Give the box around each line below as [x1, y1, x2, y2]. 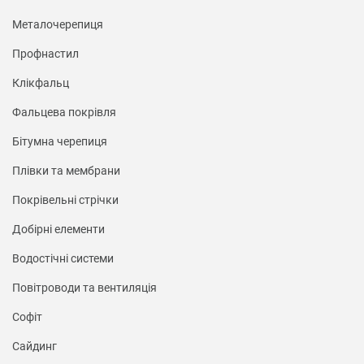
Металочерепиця [12, 17, 103, 31]
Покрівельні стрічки [12, 193, 119, 206]
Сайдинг [12, 339, 57, 353]
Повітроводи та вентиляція [12, 280, 157, 294]
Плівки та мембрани [12, 163, 120, 177]
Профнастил [12, 46, 79, 60]
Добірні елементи [12, 222, 105, 236]
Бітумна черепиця [12, 134, 107, 148]
